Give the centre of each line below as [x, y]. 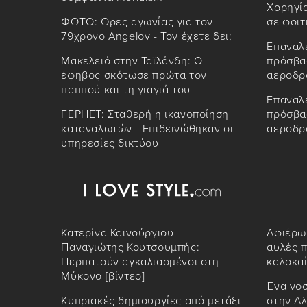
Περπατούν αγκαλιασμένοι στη [140, 262]
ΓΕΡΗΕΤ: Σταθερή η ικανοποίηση [145, 115]
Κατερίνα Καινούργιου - [121, 233]
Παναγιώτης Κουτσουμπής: [131, 248]
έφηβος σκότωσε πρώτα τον [134, 76]
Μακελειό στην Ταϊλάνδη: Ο [132, 61]
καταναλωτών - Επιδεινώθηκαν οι [147, 129]
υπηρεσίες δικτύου [110, 144]
